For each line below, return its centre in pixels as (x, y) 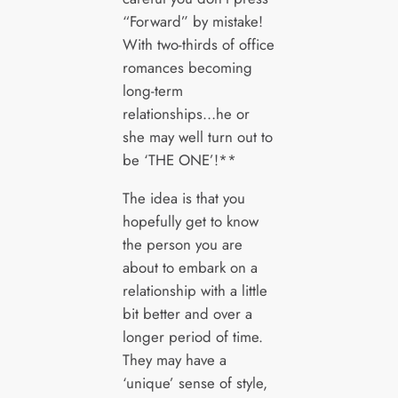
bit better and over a (187, 313)
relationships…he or (186, 113)
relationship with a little (195, 290)
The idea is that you (183, 198)
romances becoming (187, 67)
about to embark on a (190, 267)
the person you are (182, 244)
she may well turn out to (197, 136)
